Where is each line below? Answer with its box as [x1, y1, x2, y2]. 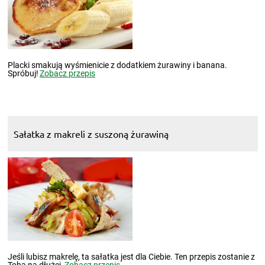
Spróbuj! [7, 68, 38, 78]
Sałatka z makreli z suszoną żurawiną [13, 127, 169, 140]
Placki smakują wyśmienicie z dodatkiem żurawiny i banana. [7, 60, 227, 70]
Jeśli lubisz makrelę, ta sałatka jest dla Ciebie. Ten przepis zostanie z [7, 251, 255, 261]
